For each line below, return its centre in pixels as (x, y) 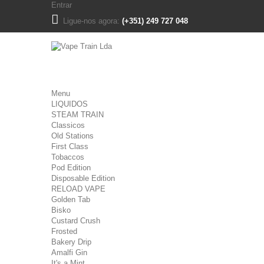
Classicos (68, 125)
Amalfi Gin (69, 253)
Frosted (64, 231)
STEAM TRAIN (77, 115)
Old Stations (72, 136)
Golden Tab (71, 199)
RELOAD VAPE (78, 189)
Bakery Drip (71, 242)
